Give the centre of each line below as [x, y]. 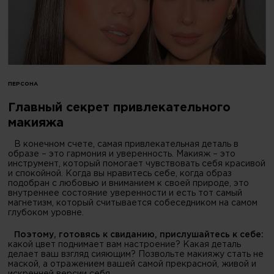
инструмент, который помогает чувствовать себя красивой [137, 164]
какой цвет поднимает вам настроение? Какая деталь [125, 244]
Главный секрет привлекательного [120, 108]
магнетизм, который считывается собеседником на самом [133, 203]
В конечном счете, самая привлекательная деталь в [127, 144]
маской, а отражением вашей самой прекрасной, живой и [132, 264]
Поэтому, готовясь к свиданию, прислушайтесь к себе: [139, 235]
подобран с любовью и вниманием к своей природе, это [129, 183]
